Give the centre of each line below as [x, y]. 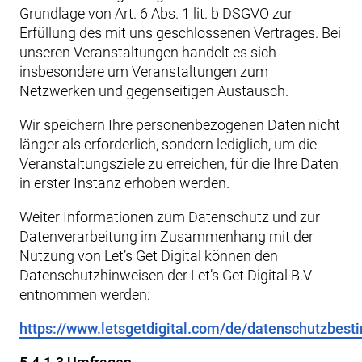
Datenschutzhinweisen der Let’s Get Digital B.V [166, 275]
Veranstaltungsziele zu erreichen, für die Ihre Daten [179, 164]
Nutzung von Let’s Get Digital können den [149, 256]
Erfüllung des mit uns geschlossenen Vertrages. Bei [180, 33]
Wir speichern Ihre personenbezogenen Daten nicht [180, 125]
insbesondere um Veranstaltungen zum [144, 72]
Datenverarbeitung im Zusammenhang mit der [166, 236]
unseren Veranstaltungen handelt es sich [148, 52]
